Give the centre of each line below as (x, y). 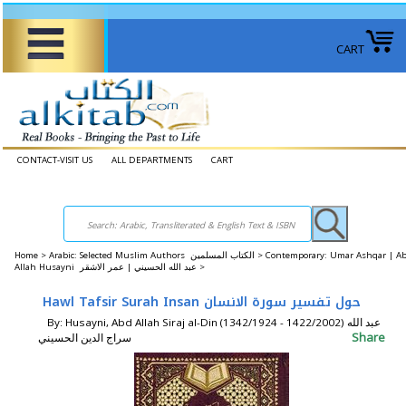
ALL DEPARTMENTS (152, 160)
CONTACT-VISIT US (55, 160)
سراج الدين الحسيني (85, 338)
